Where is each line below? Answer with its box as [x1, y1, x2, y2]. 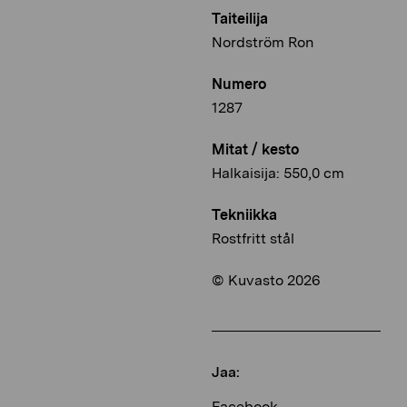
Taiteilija [212, 10, 268, 28]
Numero [212, 75, 266, 94]
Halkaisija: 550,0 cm [212, 164, 344, 183]
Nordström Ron [212, 34, 313, 52]
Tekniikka [212, 206, 277, 224]
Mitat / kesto [212, 141, 299, 159]
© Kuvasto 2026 [212, 272, 321, 290]
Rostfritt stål [212, 230, 294, 248]
